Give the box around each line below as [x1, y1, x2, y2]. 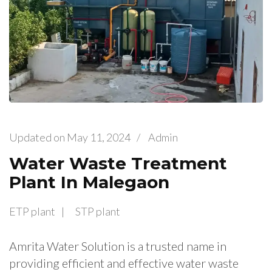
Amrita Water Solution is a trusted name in [9, 239, 226, 254]
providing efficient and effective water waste [9, 256, 239, 271]
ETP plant [9, 205, 55, 219]
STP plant [75, 205, 120, 219]
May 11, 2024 [67, 130, 131, 144]
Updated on [9, 130, 67, 144]
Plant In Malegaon [9, 171, 169, 192]
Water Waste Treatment [9, 152, 227, 174]
